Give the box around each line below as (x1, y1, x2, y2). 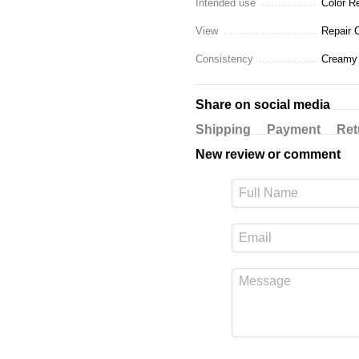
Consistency (196, 52, 253, 65)
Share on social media (196, 97, 330, 111)
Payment (267, 122, 321, 136)
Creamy (321, 52, 357, 65)
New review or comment (196, 147, 341, 161)
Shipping (196, 122, 251, 136)
